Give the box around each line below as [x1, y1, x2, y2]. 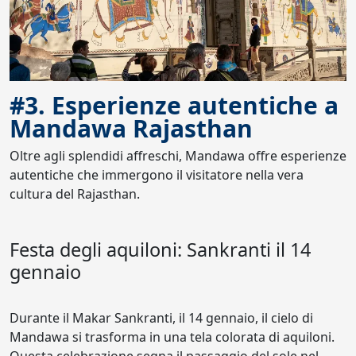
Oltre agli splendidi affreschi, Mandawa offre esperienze [10, 147, 346, 164]
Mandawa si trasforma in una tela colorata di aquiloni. [10, 328, 335, 346]
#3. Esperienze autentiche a [10, 89, 339, 122]
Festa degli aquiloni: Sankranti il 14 [10, 237, 311, 262]
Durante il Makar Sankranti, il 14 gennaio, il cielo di [10, 309, 313, 327]
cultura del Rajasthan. [10, 185, 140, 203]
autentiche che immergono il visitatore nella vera [10, 166, 304, 184]
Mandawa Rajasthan [10, 112, 253, 145]
